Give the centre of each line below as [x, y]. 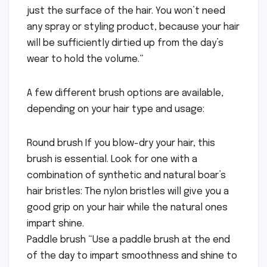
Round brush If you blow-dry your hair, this [121, 143]
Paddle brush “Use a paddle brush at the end [128, 240]
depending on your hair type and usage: [116, 109]
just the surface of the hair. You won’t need [126, 11]
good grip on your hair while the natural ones [127, 207]
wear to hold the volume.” [85, 59]
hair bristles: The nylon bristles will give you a [128, 191]
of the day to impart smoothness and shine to [132, 256]
